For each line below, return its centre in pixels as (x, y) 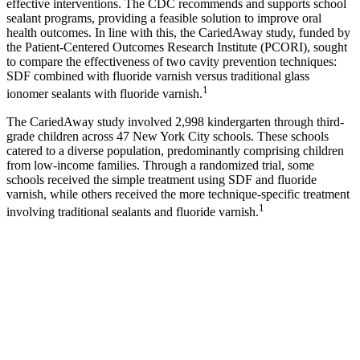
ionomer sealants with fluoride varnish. (104, 94)
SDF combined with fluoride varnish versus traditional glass (158, 76)
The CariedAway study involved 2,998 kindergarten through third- (175, 121)
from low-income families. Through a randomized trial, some (160, 165)
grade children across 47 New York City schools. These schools (168, 136)
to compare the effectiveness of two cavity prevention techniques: (172, 62)
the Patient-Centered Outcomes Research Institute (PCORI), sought (177, 47)
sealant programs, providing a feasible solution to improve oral (164, 18)
